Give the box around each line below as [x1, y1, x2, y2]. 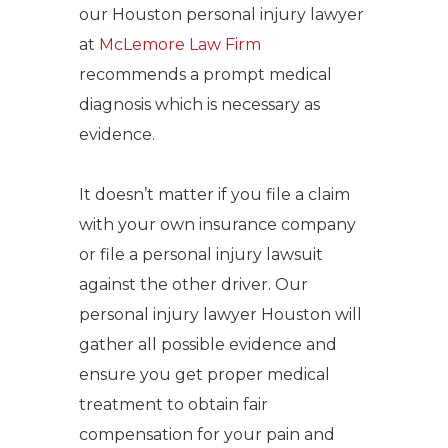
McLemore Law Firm [99, 35, 261, 54]
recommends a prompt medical [79, 65, 332, 84]
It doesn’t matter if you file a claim [79, 185, 350, 204]
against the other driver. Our [79, 275, 308, 294]
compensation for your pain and [79, 425, 335, 444]
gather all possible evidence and [79, 335, 337, 354]
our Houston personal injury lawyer [79, 5, 364, 24]
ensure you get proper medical [79, 365, 330, 384]
